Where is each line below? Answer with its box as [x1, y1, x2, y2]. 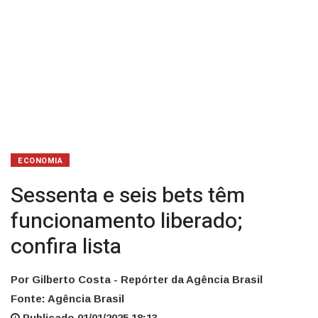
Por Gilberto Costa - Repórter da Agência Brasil [11, 273, 263, 285]
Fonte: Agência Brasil [11, 292, 124, 305]
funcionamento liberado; [11, 205, 242, 237]
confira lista [11, 231, 121, 263]
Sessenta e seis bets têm [11, 180, 245, 212]
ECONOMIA [18, 154, 63, 167]
